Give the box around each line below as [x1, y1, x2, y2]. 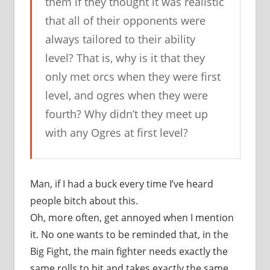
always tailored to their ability [45, 32, 195, 47]
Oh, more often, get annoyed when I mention [30, 211, 234, 225]
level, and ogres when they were [45, 88, 208, 103]
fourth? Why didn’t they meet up [45, 107, 208, 122]
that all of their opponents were [45, 13, 206, 28]
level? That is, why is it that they [45, 51, 205, 66]
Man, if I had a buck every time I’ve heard [30, 177, 213, 191]
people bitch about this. [30, 194, 138, 208]
